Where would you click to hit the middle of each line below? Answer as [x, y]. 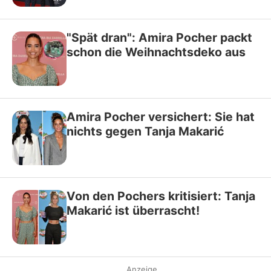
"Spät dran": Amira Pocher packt [159, 38]
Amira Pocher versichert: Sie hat [161, 117]
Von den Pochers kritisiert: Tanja [161, 196]
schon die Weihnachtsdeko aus [156, 52]
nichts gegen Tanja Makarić [145, 131]
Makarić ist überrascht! [133, 211]
